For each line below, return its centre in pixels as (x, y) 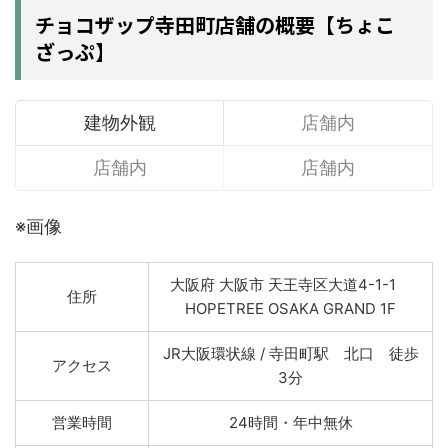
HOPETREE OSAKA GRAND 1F (290, 308)
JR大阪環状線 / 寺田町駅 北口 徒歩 (290, 353)
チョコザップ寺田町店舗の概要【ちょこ (215, 24)
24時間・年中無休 (290, 422)
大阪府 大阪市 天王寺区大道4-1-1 (290, 284)
